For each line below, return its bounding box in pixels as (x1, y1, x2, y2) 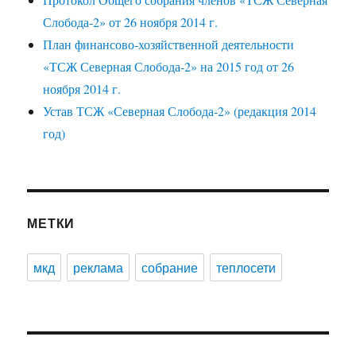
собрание (141, 258, 199, 277)
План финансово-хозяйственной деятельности (43, 36, 295, 53)
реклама (73, 258, 124, 277)
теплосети (216, 258, 277, 277)
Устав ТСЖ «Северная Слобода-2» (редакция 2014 (43, 103, 317, 120)
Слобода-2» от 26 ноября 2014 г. (43, 14, 219, 31)
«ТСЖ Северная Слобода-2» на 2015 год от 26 (43, 58, 295, 75)
